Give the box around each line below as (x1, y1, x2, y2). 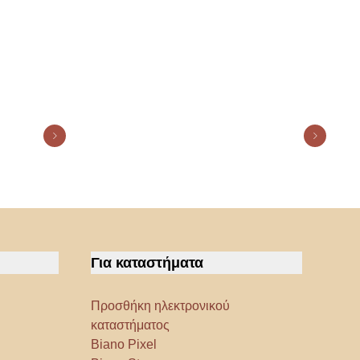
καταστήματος (91, 318, 170, 333)
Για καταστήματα (91, 255, 204, 272)
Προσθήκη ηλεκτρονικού (91, 299, 231, 313)
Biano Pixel (91, 337, 157, 352)
